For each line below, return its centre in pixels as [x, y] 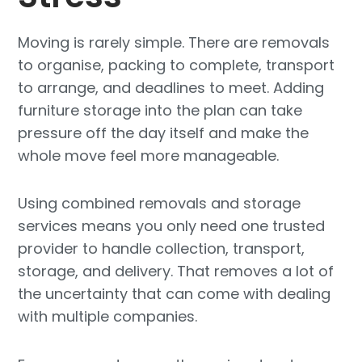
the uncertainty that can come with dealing [175, 294]
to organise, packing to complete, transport [177, 65]
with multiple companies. [108, 317]
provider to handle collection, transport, [162, 249]
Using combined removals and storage [160, 204]
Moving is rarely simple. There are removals [174, 42]
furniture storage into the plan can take [160, 110]
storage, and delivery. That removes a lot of [176, 271]
